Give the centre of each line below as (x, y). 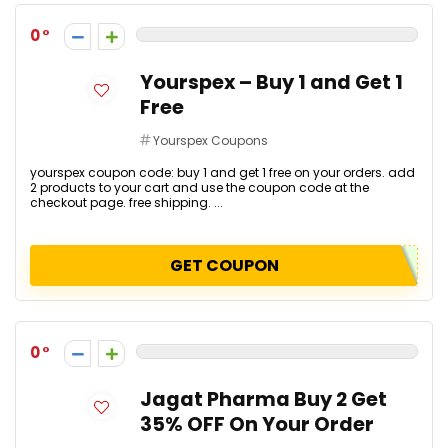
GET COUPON (224, 265)
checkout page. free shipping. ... (126, 202)
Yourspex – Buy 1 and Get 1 (271, 82)
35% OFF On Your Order (257, 424)
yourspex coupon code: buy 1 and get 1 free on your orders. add (222, 172)
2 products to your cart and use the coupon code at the (199, 187)
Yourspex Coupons (210, 140)
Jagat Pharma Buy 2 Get (263, 399)
